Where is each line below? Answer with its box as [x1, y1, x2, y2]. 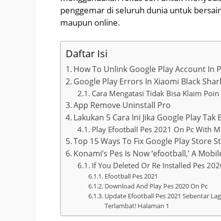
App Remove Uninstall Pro [74, 100, 171, 111]
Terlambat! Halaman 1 [104, 201, 169, 211]
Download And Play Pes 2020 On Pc [104, 182, 208, 191]
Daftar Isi [66, 46, 108, 61]
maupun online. [60, 16, 120, 28]
